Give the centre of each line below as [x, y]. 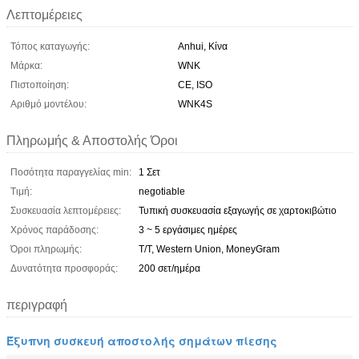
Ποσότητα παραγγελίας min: [71, 172]
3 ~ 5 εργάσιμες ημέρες [188, 230]
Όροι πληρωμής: [46, 249]
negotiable [162, 191]
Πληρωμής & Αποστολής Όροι [92, 140]
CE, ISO [195, 85]
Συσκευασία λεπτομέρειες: [66, 210]
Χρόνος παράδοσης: [54, 230]
